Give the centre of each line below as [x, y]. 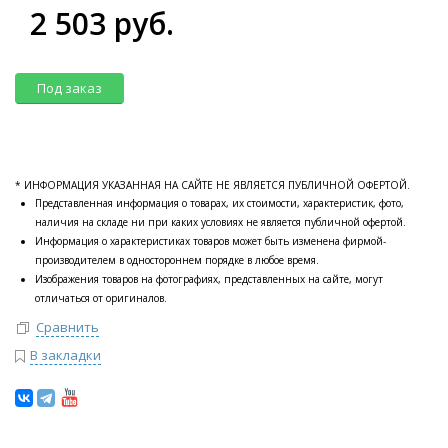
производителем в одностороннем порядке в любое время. [177, 260]
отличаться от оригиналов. [101, 298]
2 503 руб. [102, 23]
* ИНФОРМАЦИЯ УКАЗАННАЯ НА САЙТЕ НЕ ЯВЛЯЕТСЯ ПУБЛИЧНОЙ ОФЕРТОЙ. [212, 185]
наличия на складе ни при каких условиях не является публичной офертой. [220, 222]
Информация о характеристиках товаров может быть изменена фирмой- [210, 241]
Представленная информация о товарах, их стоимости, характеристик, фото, [219, 203]
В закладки [65, 355]
